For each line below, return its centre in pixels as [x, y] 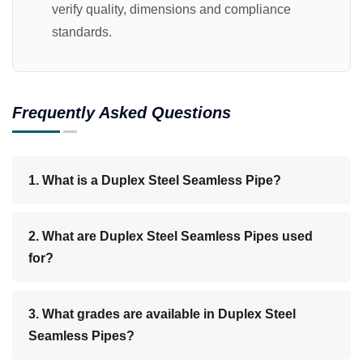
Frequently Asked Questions [122, 112]
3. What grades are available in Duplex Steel [162, 314]
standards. [82, 32]
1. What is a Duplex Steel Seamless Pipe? [155, 180]
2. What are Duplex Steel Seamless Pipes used [171, 236]
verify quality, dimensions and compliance [171, 9]
